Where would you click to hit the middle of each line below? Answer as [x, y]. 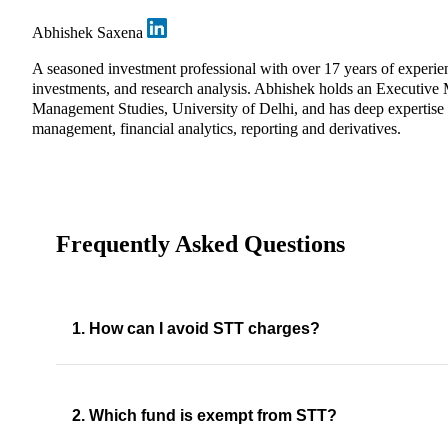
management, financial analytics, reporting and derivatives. [216, 129]
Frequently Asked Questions [200, 244]
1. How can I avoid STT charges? [196, 328]
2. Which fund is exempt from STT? [204, 415]
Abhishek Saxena [89, 33]
